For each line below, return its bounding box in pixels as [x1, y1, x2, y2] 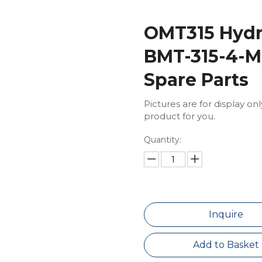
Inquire [209, 209, 244, 220]
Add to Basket [193, 239, 260, 250]
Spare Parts [143, 69, 253, 91]
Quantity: [143, 135, 181, 145]
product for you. [143, 111, 215, 122]
